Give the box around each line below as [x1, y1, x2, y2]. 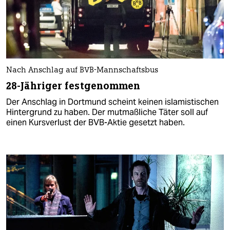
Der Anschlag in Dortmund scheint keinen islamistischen [6, 97, 219, 108]
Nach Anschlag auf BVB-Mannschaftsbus [6, 67, 158, 75]
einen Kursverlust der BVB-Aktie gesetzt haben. [6, 117, 185, 128]
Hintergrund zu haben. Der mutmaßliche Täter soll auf [6, 107, 208, 118]
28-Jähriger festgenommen [6, 80, 141, 93]
